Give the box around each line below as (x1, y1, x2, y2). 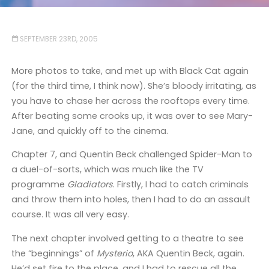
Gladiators (67, 178, 113, 191)
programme (11, 178, 67, 191)
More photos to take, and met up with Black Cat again (11, 64, 249, 77)
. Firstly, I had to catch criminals (112, 178, 249, 191)
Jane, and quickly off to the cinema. (11, 124, 168, 137)
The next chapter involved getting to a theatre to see (11, 232, 244, 244)
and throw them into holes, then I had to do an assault (11, 193, 250, 206)
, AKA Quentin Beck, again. (132, 247, 244, 259)
